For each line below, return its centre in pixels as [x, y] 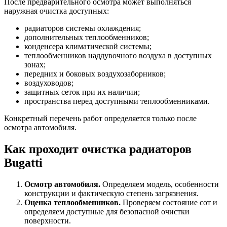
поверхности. [48, 221]
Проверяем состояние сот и [169, 203]
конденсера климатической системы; [88, 47]
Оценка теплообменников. [72, 203]
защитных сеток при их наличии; [82, 92]
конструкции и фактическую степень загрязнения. [111, 194]
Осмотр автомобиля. [62, 184]
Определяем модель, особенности [160, 184]
